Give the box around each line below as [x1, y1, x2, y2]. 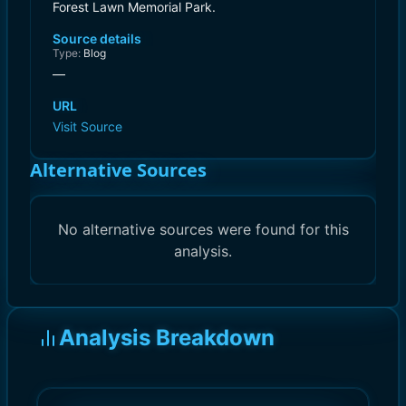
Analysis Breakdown [59, 324, 275, 351]
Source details [53, 30, 141, 46]
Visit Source [53, 118, 122, 134]
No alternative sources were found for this [57, 219, 349, 238]
